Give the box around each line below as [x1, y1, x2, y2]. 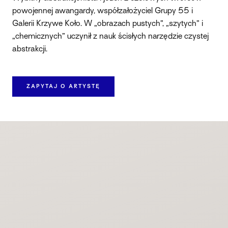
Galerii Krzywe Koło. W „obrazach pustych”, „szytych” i [12, 20, 203, 28]
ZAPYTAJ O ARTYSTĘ [26, 83, 100, 89]
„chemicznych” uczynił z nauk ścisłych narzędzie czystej [12, 33, 209, 41]
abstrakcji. [12, 45, 47, 53]
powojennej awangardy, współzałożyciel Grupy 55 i [12, 7, 193, 15]
